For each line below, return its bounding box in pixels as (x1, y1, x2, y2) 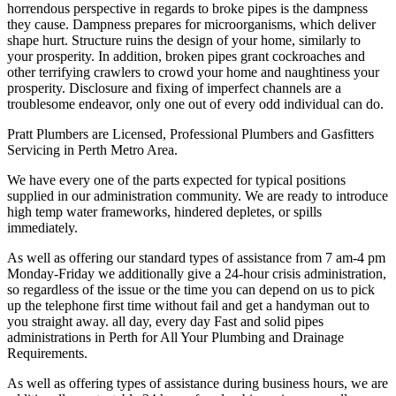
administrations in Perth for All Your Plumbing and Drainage (7, 329, 344, 345)
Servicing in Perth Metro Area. (7, 141, 178, 157)
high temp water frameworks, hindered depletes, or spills (7, 203, 322, 219)
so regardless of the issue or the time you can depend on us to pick (7, 281, 375, 297)
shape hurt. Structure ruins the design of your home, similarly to (7, 32, 361, 48)
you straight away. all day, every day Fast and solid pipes (7, 313, 324, 329)
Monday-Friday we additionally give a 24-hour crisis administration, (7, 265, 386, 281)
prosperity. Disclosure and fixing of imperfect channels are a (7, 80, 341, 95)
